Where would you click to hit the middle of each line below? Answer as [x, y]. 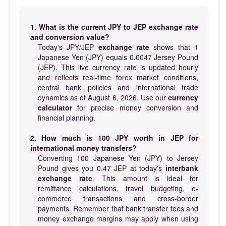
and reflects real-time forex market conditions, [118, 77]
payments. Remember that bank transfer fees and [118, 208]
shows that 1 [174, 47]
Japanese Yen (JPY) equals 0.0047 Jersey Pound [118, 57]
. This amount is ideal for [145, 178]
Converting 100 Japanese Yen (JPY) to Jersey [118, 158]
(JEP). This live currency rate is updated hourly [118, 67]
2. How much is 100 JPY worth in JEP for [114, 137]
